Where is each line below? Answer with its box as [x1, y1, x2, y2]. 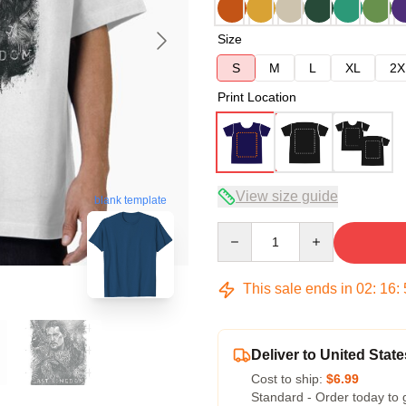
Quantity [217, 223, 265, 237]
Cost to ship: [251, 372, 326, 386]
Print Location [217, 90, 296, 104]
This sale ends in [239, 281, 356, 296]
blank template [94, 194, 167, 208]
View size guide [236, 188, 338, 204]
